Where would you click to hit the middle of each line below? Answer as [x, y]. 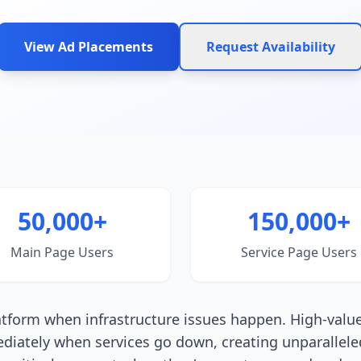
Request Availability [271, 47]
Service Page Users [299, 252]
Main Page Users [62, 252]
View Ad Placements [89, 47]
